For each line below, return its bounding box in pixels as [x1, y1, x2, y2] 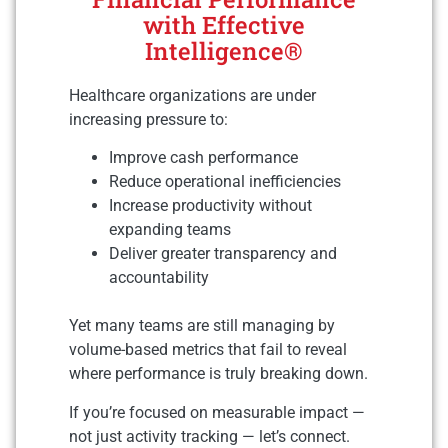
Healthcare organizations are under [69, 86, 316, 105]
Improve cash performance [109, 148, 298, 168]
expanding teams [109, 220, 231, 240]
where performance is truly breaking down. [69, 364, 368, 384]
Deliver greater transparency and [109, 244, 337, 264]
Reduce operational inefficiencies [109, 172, 341, 192]
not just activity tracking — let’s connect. [69, 426, 350, 446]
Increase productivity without [109, 196, 312, 216]
